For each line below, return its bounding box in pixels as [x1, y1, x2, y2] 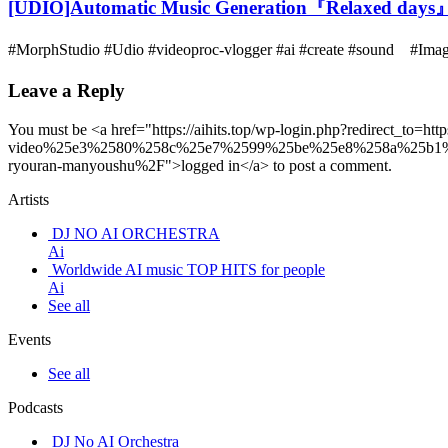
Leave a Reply [8, 79, 125, 101]
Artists [8, 190, 49, 208]
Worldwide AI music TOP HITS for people [52, 260, 325, 278]
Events [8, 330, 51, 348]
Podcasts [8, 398, 63, 416]
